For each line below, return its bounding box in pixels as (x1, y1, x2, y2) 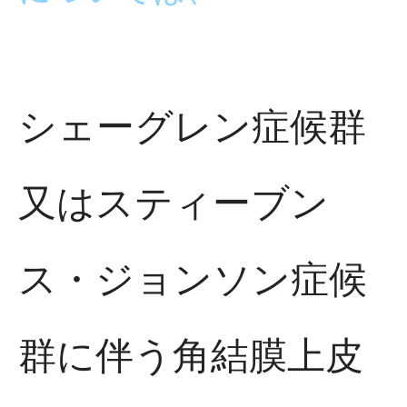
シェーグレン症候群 (18, 98, 366, 151)
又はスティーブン (18, 174, 329, 227)
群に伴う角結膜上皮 (18, 327, 363, 380)
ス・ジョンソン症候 (18, 251, 367, 303)
